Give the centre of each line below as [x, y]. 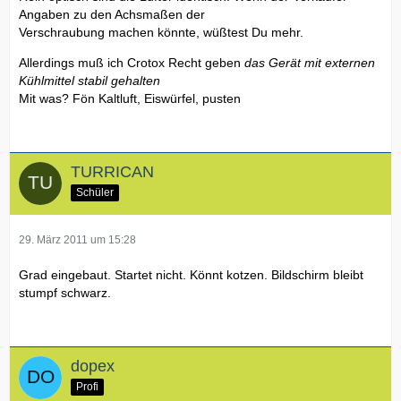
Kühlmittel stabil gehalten [90, 81]
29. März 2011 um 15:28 [77, 240]
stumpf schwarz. [65, 293]
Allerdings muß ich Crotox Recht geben [132, 63]
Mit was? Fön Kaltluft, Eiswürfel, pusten [130, 99]
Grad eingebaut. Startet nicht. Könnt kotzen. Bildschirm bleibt [191, 275]
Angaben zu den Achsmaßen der [112, 15]
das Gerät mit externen [310, 63]
